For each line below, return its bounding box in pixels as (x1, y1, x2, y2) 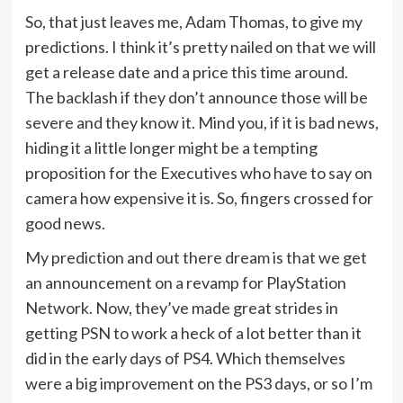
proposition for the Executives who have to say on (24, 163, 372, 184)
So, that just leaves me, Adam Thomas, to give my (24, 12, 363, 32)
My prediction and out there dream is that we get (24, 247, 367, 268)
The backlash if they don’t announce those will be (24, 87, 368, 108)
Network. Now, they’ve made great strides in (24, 298, 338, 318)
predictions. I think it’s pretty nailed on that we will (24, 37, 376, 58)
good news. (24, 213, 105, 234)
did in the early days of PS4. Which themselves (24, 348, 345, 369)
